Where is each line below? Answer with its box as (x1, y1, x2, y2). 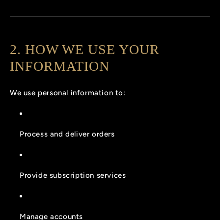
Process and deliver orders (20, 129, 115, 138)
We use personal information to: (10, 88, 126, 97)
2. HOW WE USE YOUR (10, 42, 160, 57)
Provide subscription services (20, 170, 126, 180)
